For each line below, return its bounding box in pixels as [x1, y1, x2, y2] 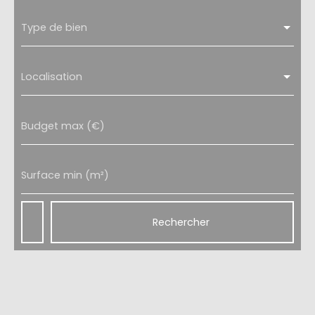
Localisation [21, 70, 82, 84]
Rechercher [152, 214, 210, 229]
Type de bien [21, 20, 87, 34]
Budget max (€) [21, 119, 105, 133]
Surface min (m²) [21, 168, 109, 182]
